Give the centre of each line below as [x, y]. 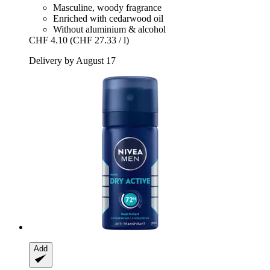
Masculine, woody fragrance [107, 8]
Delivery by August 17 [72, 61]
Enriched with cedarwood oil [108, 19]
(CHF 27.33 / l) [99, 40]
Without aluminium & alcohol [109, 30]
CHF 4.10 [48, 40]
